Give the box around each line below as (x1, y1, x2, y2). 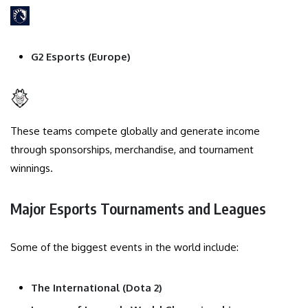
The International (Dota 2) (31, 280, 162, 294)
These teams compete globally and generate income (10, 124, 260, 137)
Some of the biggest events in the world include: (10, 240, 239, 254)
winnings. (10, 161, 53, 175)
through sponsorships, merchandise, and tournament (10, 142, 254, 156)
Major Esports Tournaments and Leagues (10, 198, 266, 218)
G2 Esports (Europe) (31, 49, 131, 63)
